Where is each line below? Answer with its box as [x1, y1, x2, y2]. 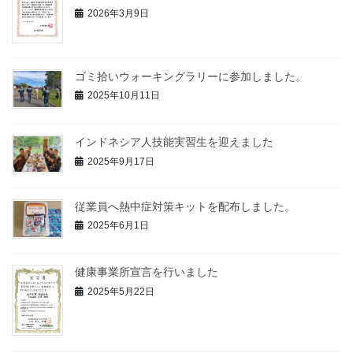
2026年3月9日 [87, 7, 149, 19]
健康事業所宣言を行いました [75, 266, 218, 279]
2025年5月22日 [87, 285, 154, 297]
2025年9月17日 [87, 155, 154, 167]
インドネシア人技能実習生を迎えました [75, 135, 273, 148]
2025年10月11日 [87, 90, 160, 102]
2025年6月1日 [87, 220, 149, 232]
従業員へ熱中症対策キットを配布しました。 [75, 199, 295, 213]
